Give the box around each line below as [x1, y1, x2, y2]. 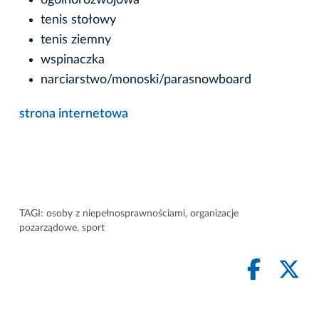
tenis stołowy [41, 13, 116, 26]
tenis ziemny [41, 33, 111, 46]
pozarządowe [19, 222, 77, 233]
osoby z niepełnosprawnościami [46, 208, 185, 219]
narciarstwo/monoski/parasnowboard [41, 73, 251, 86]
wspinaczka [41, 53, 105, 66]
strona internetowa [19, 107, 128, 120]
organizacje [190, 208, 239, 219]
